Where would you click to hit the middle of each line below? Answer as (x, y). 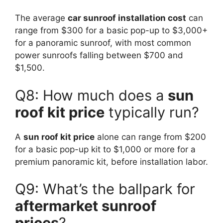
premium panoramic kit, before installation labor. (111, 162)
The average (41, 18)
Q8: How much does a (91, 95)
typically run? (152, 112)
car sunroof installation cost (127, 18)
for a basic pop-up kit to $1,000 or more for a (105, 149)
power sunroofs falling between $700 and (99, 56)
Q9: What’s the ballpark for (105, 189)
